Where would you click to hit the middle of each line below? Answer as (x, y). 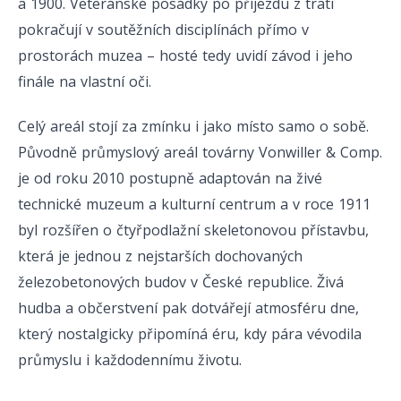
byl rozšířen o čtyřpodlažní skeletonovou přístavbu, (193, 230)
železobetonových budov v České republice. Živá (181, 282)
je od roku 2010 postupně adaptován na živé (170, 178)
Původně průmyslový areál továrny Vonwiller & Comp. (200, 152)
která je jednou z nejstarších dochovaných (160, 256)
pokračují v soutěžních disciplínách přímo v (163, 29)
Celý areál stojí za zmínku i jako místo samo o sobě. (193, 126)
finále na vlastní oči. (85, 81)
